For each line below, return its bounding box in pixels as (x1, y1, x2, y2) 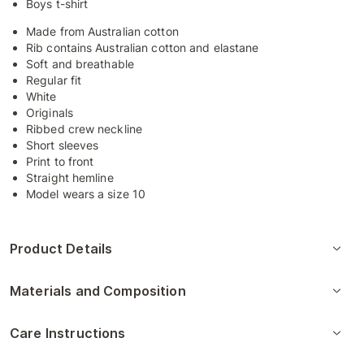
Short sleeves (26, 138, 99, 152)
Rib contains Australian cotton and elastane (26, 41, 259, 54)
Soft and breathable (26, 57, 134, 71)
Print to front (26, 154, 94, 168)
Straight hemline (26, 171, 114, 184)
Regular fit (26, 73, 82, 87)
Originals (26, 106, 73, 119)
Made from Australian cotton (26, 24, 179, 38)
